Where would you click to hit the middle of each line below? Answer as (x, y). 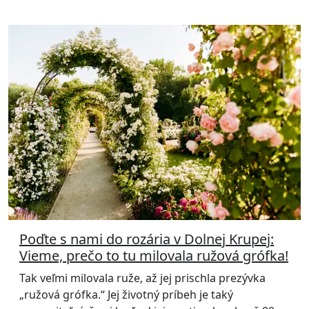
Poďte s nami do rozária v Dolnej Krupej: (147, 239)
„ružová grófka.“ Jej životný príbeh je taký (126, 295)
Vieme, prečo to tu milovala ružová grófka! (154, 256)
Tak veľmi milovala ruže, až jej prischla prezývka (142, 278)
